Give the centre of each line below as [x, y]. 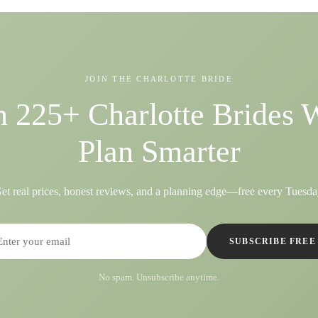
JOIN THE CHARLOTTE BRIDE [159, 79]
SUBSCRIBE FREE [273, 241]
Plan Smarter [159, 152]
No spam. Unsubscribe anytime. [159, 278]
